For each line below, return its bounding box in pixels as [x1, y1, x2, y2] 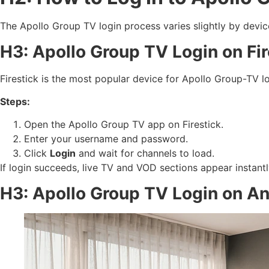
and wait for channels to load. [76, 147, 214, 160]
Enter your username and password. [24, 133, 188, 145]
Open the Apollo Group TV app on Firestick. [24, 118, 223, 131]
